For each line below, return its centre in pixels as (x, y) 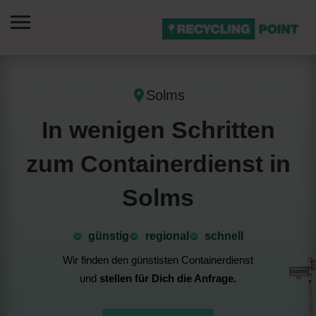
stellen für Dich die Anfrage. (168, 278)
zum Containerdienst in (158, 164)
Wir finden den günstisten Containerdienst (158, 260)
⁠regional (167, 236)
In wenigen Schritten (158, 130)
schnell (224, 236)
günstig (109, 236)
